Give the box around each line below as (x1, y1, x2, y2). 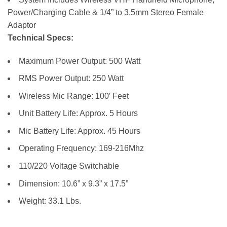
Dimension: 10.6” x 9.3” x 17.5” (19, 179, 128, 188)
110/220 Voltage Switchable (19, 162, 119, 171)
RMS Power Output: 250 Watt (19, 74, 124, 83)
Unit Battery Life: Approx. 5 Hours (19, 109, 138, 118)
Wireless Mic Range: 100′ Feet (19, 91, 129, 100)
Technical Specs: (8, 33, 73, 42)
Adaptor (8, 20, 36, 29)
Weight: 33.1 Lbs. (19, 197, 81, 206)
